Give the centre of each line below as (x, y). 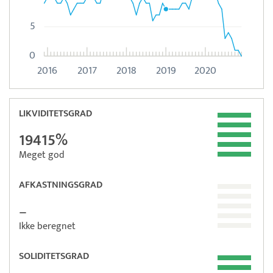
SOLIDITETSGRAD (54, 256)
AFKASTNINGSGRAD (61, 185)
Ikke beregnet (47, 226)
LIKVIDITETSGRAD (55, 113)
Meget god (42, 155)
